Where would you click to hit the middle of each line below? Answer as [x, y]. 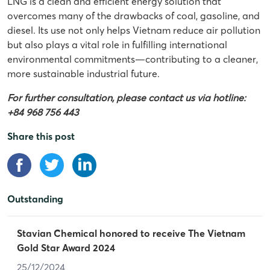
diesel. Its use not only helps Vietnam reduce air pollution [134, 30]
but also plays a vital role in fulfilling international [117, 45]
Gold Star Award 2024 [66, 248]
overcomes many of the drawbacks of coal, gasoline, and [133, 16]
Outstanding [35, 199]
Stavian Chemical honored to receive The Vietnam [131, 234]
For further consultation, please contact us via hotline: [127, 98]
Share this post [41, 137]
